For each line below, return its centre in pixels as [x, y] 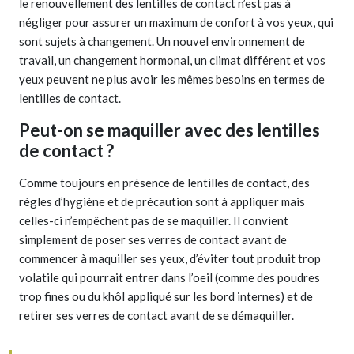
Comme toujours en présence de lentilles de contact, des [164, 182]
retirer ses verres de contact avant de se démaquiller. [156, 315]
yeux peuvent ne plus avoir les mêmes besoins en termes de [172, 79]
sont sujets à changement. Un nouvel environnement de [162, 41]
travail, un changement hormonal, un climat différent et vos [172, 60]
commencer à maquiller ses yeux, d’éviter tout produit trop [170, 258]
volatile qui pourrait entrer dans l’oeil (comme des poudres [169, 277]
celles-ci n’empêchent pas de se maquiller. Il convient [154, 220]
